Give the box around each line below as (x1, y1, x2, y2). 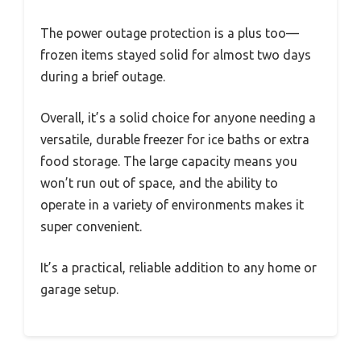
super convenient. (40, 219, 142, 234)
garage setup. (40, 282, 118, 297)
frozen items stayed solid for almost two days (40, 48, 311, 63)
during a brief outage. (40, 69, 165, 85)
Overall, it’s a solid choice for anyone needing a (40, 110, 316, 126)
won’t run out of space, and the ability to (40, 176, 278, 191)
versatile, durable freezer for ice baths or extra (40, 132, 309, 147)
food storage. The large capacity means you (40, 154, 297, 169)
